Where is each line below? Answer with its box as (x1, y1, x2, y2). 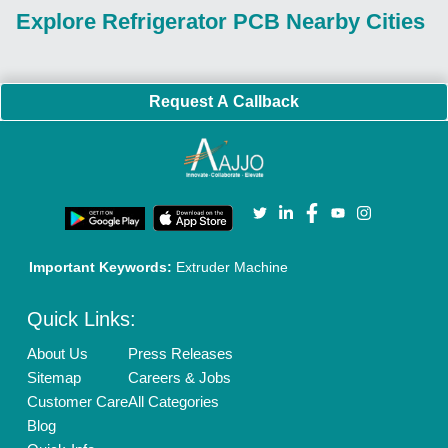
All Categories (128, 393, 220, 411)
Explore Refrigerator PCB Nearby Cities (16, 9, 425, 35)
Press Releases (128, 345, 234, 363)
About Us (27, 345, 89, 363)
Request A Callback (149, 93, 299, 111)
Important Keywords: (29, 259, 177, 276)
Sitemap (27, 369, 82, 387)
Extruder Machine (176, 259, 289, 276)
